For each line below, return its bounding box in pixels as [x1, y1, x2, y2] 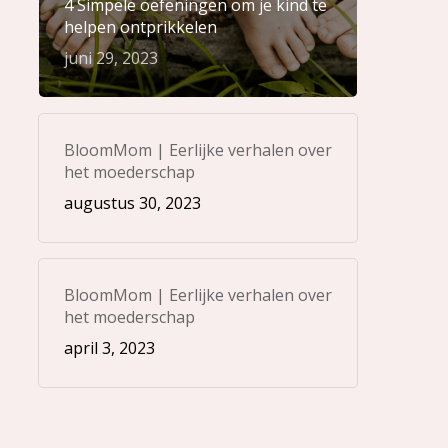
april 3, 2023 [63, 337, 155, 359]
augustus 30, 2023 [63, 192, 201, 214]
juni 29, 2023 [63, 47, 158, 69]
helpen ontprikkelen [63, 16, 217, 38]
